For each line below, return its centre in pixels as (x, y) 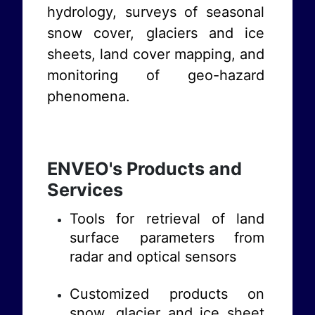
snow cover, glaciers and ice (156, 33)
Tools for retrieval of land (167, 218)
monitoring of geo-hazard (156, 75)
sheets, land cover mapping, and (156, 54)
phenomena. (89, 96)
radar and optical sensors (153, 256)
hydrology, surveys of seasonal (156, 12)
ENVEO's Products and (144, 168)
